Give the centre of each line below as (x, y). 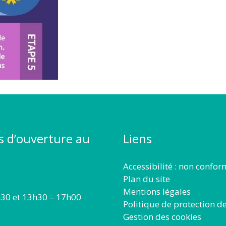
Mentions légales (157, 192)
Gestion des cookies (162, 217)
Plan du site (147, 179)
